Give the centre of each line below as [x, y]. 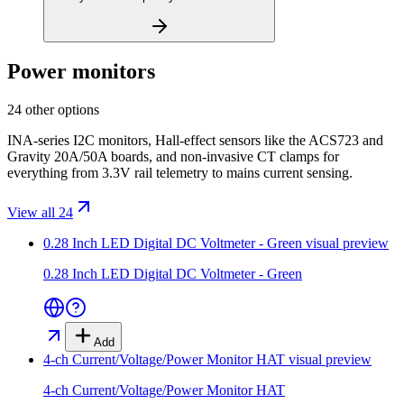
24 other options [53, 110]
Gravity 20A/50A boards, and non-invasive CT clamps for [173, 157]
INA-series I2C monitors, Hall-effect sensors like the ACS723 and [195, 141]
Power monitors [81, 72]
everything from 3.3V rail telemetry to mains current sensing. [180, 173]
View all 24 [40, 213]
